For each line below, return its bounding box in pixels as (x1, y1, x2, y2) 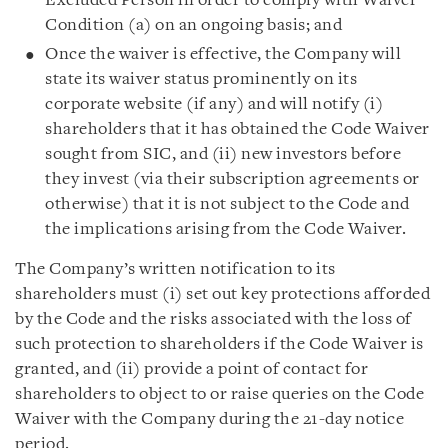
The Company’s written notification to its (15, 261, 336, 278)
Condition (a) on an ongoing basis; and (45, 17, 342, 34)
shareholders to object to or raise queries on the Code (15, 386, 424, 403)
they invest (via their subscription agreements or (45, 171, 420, 188)
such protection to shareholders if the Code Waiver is (15, 336, 424, 353)
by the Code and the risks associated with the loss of (15, 311, 412, 328)
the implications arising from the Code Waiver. (45, 221, 406, 238)
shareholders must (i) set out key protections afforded (15, 286, 430, 303)
